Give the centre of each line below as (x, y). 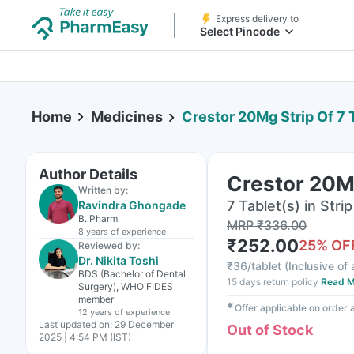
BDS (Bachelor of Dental (132, 274)
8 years (93, 232)
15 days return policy (273, 282)
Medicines (127, 117)
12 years (95, 312)
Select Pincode (240, 31)
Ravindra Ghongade (132, 205)
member (96, 299)
